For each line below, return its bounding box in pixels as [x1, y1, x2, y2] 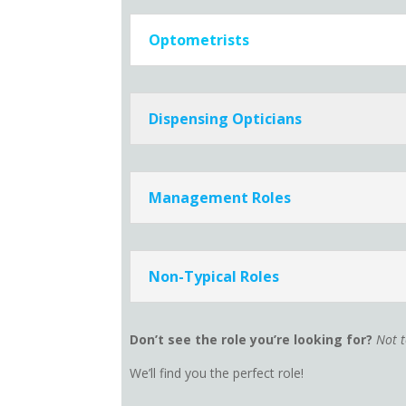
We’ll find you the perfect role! [130, 363, 308, 382]
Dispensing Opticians [149, 108, 303, 129]
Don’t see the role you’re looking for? [130, 330, 377, 348]
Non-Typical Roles [149, 266, 280, 286]
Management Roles [149, 187, 292, 208]
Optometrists [149, 29, 250, 50]
